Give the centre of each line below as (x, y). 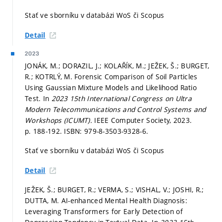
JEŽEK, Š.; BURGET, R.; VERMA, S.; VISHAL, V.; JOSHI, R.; (114, 190)
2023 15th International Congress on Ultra (122, 98)
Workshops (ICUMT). (60, 120)
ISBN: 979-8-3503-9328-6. (106, 131)
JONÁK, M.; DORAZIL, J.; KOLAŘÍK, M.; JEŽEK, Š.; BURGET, (117, 65)
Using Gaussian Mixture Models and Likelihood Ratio (111, 87)
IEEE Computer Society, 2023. (143, 120)
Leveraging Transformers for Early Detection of (104, 212)
